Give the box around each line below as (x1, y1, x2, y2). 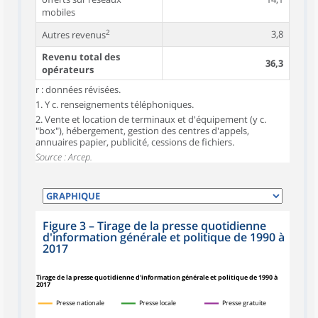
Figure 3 (43, 218, 86, 234)
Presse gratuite (222, 298, 267, 308)
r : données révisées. (35, 83, 121, 96)
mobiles (42, 6, 75, 18)
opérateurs (42, 63, 94, 76)
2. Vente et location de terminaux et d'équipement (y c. (35, 113, 266, 126)
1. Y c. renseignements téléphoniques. (35, 98, 194, 111)
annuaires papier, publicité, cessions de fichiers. (35, 136, 234, 148)
